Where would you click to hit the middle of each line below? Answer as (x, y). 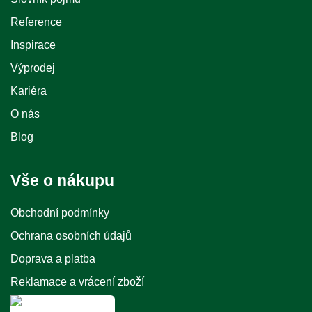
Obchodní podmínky (60, 213)
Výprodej (33, 68)
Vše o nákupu (62, 180)
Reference (36, 22)
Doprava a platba (53, 259)
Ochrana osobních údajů (71, 236)
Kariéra (29, 91)
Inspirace (33, 45)
